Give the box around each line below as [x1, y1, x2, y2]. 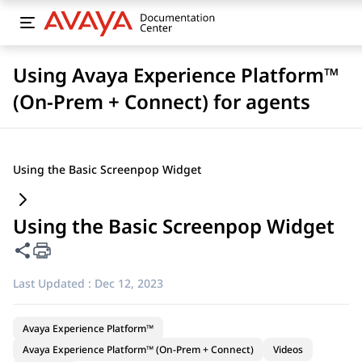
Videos [273, 343, 303, 356]
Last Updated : [13, 276, 91, 291]
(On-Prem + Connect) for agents [13, 88, 310, 115]
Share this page [12, 240, 123, 259]
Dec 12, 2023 [95, 276, 163, 291]
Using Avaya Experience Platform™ [13, 61, 339, 88]
